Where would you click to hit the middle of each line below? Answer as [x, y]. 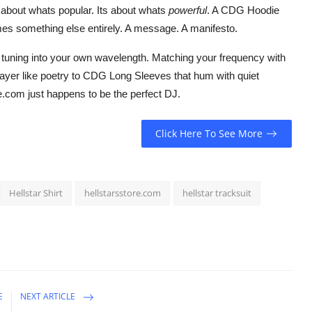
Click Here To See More [209, 134]
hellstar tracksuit [217, 193]
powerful [188, 10]
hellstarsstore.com [123, 193]
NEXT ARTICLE [49, 297]
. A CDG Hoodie [243, 10]
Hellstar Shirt [36, 193]
